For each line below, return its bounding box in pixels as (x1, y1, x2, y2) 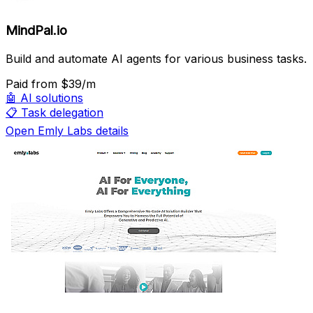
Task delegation (21, 105, 103, 120)
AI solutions (20, 91, 83, 105)
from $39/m (31, 77, 96, 92)
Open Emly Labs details (6, 124, 129, 138)
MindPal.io (6, 22, 67, 39)
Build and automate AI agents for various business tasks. (6, 52, 307, 66)
